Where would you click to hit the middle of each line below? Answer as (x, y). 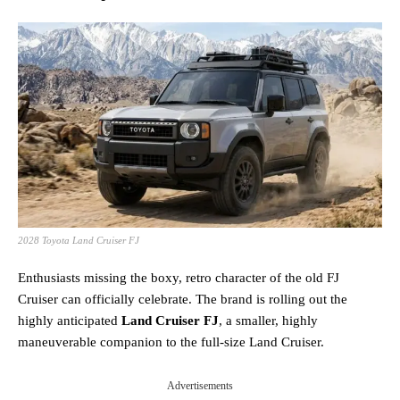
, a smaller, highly (268, 320)
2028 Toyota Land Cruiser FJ (79, 240)
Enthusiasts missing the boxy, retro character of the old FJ (179, 277)
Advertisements (200, 385)
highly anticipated (70, 320)
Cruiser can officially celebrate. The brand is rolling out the (183, 299)
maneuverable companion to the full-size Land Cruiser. (171, 342)
